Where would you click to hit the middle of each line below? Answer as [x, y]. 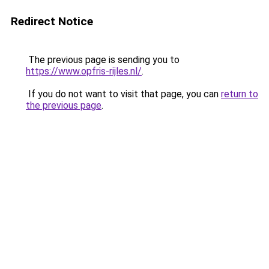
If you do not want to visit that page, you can [123, 94]
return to [240, 94]
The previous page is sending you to [103, 60]
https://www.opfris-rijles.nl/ [84, 71]
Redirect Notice [52, 21]
